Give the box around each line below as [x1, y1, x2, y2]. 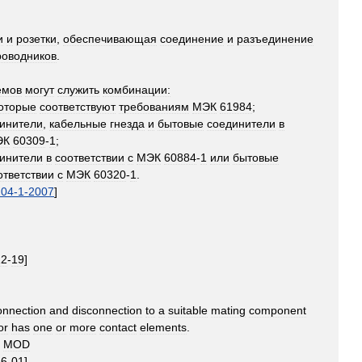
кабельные [49, 117, 107, 130]
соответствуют [40, 100, 116, 113]
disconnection [72, 304, 142, 317]
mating [211, 304, 246, 317]
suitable [168, 304, 208, 317]
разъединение [237, 32, 314, 45]
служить [57, 83, 99, 96]
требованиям [119, 100, 189, 113]
